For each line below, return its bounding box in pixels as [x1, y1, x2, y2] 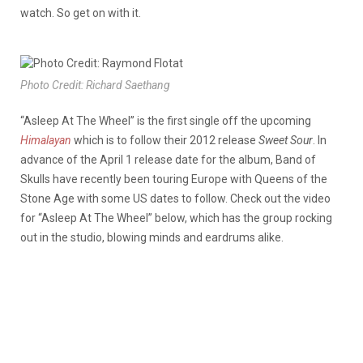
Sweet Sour [258, 134, 313, 147]
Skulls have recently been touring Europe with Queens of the [20, 173, 327, 186]
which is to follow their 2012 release [71, 134, 258, 147]
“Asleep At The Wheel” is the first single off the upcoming [20, 114, 311, 128]
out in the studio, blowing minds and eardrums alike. [20, 231, 284, 245]
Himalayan [20, 134, 71, 147]
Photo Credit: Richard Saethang [20, 79, 170, 92]
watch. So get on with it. [20, 6, 141, 19]
